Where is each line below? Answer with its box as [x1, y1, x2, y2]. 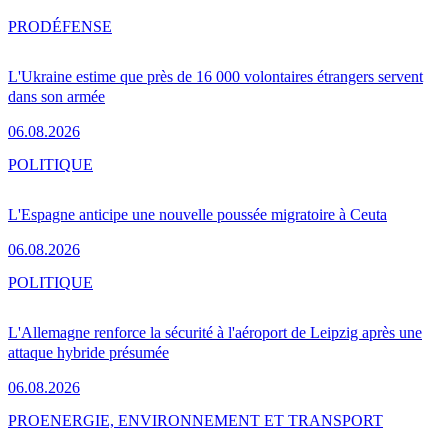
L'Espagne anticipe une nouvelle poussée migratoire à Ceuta [8, 206, 387, 224]
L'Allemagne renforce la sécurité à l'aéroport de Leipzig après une [8, 324, 422, 342]
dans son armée [8, 88, 105, 106]
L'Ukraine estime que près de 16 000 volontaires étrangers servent [8, 68, 423, 86]
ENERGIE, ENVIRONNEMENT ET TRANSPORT [40, 412, 383, 430]
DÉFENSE [40, 18, 112, 36]
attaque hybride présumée [8, 344, 169, 362]
